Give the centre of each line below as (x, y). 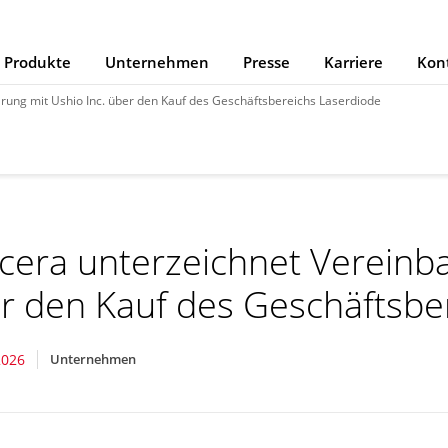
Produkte (37, 62)
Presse (266, 62)
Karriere (353, 62)
